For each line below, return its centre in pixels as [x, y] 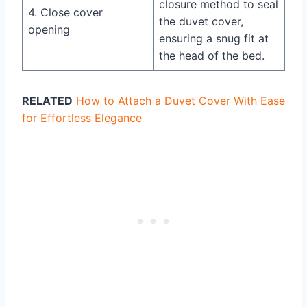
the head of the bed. [212, 55]
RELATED [47, 100]
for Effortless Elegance [82, 118]
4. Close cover [65, 12]
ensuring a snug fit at [214, 38]
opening [49, 29]
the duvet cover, [201, 21]
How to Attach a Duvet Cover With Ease [181, 100]
